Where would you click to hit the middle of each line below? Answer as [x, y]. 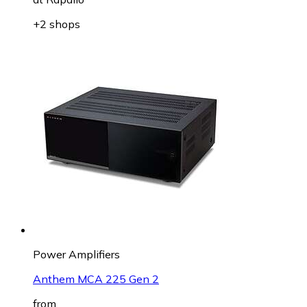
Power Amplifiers [76, 254]
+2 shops [57, 24]
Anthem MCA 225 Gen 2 [96, 279]
